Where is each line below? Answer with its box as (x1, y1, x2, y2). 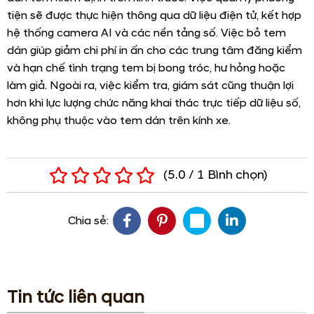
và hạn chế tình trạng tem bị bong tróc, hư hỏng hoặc (7, 61, 285, 76)
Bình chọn (207, 168, 264, 184)
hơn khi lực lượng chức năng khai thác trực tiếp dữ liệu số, (7, 96, 301, 111)
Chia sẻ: (68, 213, 109, 228)
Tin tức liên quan (7, 287, 144, 309)
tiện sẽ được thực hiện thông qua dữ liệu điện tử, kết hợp (7, 8, 301, 23)
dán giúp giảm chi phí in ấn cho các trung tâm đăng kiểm (7, 43, 302, 58)
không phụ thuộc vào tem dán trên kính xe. (7, 114, 231, 128)
